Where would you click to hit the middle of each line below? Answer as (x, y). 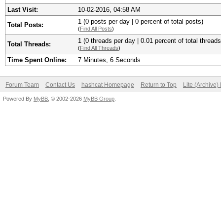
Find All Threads (99, 48)
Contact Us (60, 85)
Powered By (18, 99)
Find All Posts (96, 29)
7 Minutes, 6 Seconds (109, 60)
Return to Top (159, 85)
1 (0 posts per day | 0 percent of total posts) (141, 21)
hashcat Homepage (108, 85)
